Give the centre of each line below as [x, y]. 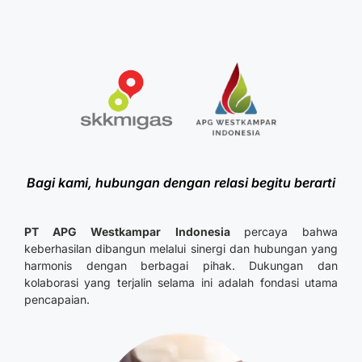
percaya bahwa [291, 232]
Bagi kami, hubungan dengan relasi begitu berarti [181, 183]
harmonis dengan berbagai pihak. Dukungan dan [181, 266]
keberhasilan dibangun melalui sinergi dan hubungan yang [181, 249]
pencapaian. [57, 300]
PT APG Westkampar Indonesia [134, 232]
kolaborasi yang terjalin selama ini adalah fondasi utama [181, 283]
